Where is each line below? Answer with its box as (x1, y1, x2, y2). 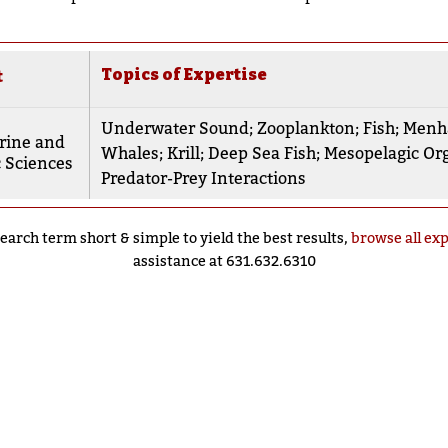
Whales (100, 143, 159, 165)
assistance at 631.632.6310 (132, 252, 316, 271)
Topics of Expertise (100, 65, 267, 85)
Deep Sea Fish (207, 143, 316, 165)
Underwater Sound (100, 118, 249, 140)
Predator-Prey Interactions (100, 168, 306, 190)
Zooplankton (256, 118, 355, 140)
